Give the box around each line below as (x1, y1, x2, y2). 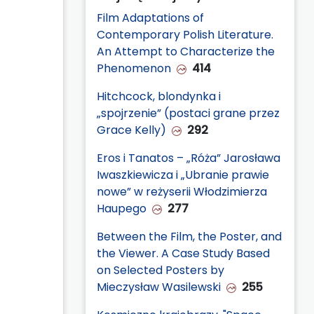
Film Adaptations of (97, 9, 204, 26)
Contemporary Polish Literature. (97, 26, 273, 43)
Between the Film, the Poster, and (97, 228, 282, 245)
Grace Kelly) (97, 121, 166, 138)
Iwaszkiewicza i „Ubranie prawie (97, 166, 269, 183)
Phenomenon (97, 60, 171, 76)
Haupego (97, 200, 146, 217)
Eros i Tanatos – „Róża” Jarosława (97, 149, 280, 166)
